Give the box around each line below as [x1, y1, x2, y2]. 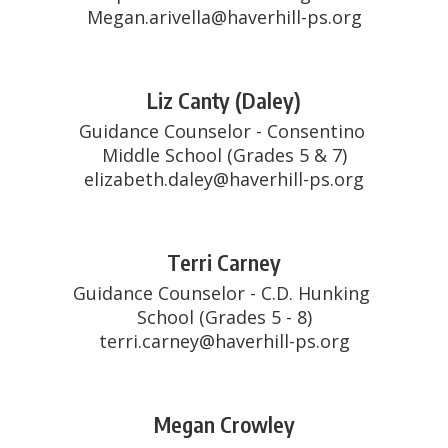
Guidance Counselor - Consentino [78, 119, 365, 143]
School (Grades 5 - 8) [136, 305, 312, 329]
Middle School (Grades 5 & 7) [101, 143, 347, 167]
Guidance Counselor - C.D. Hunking [73, 281, 370, 305]
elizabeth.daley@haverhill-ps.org [84, 167, 364, 191]
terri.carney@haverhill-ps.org [98, 329, 350, 353]
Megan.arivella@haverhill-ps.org [86, 5, 362, 29]
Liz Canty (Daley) [147, 86, 301, 114]
